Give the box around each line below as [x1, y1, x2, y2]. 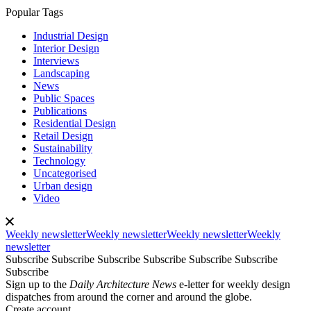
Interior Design [33, 42, 99, 55]
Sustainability [33, 142, 92, 155]
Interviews [33, 55, 79, 67]
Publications [33, 105, 87, 117]
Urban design [33, 180, 92, 192]
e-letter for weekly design [176, 278, 290, 291]
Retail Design [33, 130, 93, 142]
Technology [33, 155, 85, 167]
